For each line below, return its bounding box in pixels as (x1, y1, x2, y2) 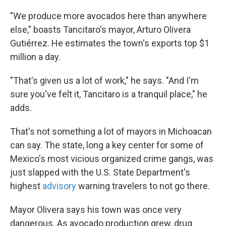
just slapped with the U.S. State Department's (10, 167, 190, 178)
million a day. (10, 51, 61, 62)
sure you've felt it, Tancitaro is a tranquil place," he (10, 89, 207, 99)
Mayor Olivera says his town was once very (10, 204, 182, 215)
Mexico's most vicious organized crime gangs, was (10, 153, 213, 164)
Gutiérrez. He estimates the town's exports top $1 (10, 38, 209, 48)
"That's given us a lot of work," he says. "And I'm (10, 75, 199, 86)
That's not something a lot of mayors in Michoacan (10, 126, 212, 137)
